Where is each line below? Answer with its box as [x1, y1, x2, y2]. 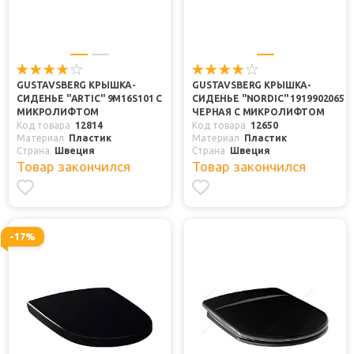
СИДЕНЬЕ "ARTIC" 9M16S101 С [17, 92, 163, 104]
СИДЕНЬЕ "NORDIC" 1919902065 [192, 92, 345, 104]
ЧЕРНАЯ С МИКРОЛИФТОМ [192, 106, 325, 117]
